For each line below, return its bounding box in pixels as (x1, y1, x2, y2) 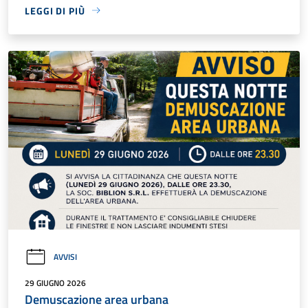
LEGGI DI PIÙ (25, 3, 85, 18)
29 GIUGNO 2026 (25, 276, 86, 289)
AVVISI (54, 250, 77, 264)
